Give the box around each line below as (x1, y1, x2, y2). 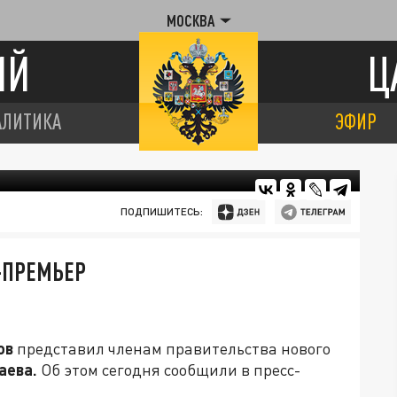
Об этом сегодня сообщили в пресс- (41, 360, 300, 379)
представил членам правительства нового (13, 339, 331, 358)
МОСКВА (166, 12, 214, 29)
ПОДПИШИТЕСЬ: (120, 205, 203, 218)
